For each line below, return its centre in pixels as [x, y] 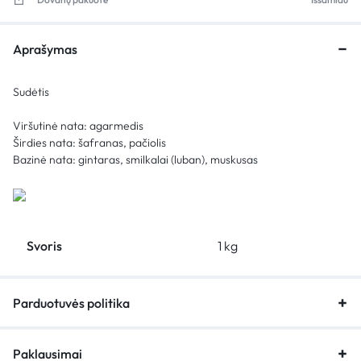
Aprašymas [45, 49]
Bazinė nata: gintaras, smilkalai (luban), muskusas [135, 159]
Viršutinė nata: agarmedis [78, 125]
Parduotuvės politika [71, 303]
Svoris [44, 245]
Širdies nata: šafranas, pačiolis [89, 142]
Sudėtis [31, 91]
